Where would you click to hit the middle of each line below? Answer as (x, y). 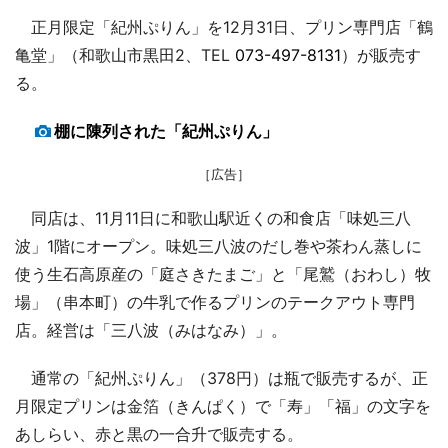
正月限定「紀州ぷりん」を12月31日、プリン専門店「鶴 (224, 26)
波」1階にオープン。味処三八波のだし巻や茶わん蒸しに (218, 245)
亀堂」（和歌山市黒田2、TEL (125, 54)
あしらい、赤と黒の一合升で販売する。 (159, 433)
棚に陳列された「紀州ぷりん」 (166, 130)
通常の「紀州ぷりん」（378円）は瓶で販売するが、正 (221, 377)
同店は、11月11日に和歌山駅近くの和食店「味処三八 (213, 217)
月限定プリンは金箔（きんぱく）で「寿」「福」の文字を (223, 405)
